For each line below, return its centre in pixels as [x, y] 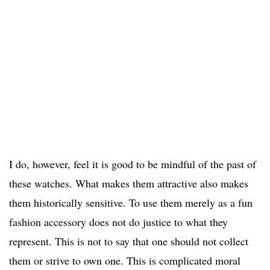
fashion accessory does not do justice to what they [118, 221]
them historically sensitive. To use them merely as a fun [131, 202]
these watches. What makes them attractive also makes [129, 183]
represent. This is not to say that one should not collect [129, 241]
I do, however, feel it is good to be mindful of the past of [133, 164]
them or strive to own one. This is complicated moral [125, 260]
